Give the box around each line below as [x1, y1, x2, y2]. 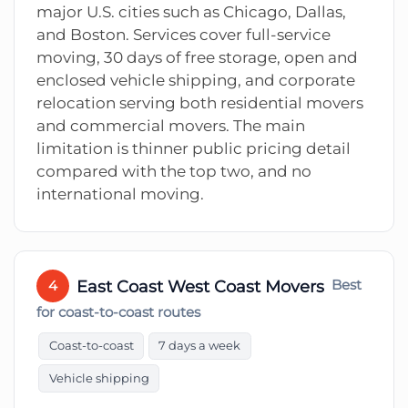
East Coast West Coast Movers [76, 275, 324, 297]
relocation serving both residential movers [36, 93, 363, 112]
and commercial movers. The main [36, 116, 305, 135]
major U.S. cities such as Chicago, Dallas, [36, 2, 346, 21]
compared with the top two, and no [36, 161, 311, 180]
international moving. [36, 184, 204, 203]
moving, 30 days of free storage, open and [36, 47, 358, 66]
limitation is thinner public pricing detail [36, 138, 351, 158]
